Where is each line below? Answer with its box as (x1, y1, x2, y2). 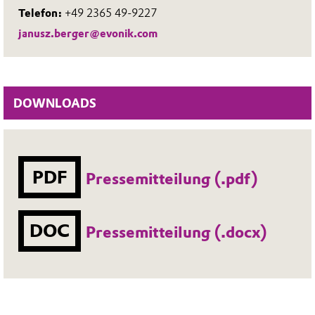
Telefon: (18, 6, 65, 20)
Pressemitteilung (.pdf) (86, 169, 258, 188)
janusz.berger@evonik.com (18, 27, 158, 41)
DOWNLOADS (13, 96, 96, 110)
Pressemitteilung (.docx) (86, 223, 267, 243)
